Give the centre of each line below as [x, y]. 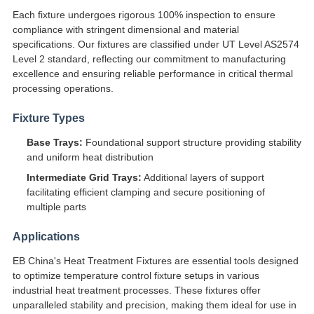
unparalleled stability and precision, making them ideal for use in [154, 305]
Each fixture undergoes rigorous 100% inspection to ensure [144, 15]
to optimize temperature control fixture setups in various [136, 276]
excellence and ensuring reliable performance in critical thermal [152, 74]
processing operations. [63, 89]
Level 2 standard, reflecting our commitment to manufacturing [149, 59]
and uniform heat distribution [90, 157]
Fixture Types [48, 118]
